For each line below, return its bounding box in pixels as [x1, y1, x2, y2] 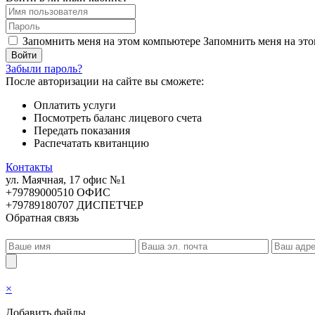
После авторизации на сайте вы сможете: [6, 75, 204, 87]
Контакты [6, 161, 53, 173]
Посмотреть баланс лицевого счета [34, 112, 202, 124]
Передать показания [34, 124, 130, 136]
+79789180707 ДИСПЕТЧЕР [6, 199, 143, 211]
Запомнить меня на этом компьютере [22, 35, 200, 47]
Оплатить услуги [34, 99, 116, 111]
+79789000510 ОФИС [6, 186, 110, 198]
